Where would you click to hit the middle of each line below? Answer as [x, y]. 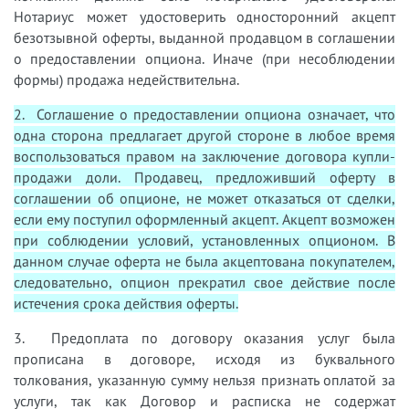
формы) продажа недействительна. [126, 80]
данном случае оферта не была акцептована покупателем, [204, 262]
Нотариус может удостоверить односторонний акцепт [204, 17]
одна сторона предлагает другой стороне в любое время [204, 136]
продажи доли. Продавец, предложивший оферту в [204, 178]
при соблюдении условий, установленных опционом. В [204, 241]
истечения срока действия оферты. [126, 304]
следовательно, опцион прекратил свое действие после [204, 283]
